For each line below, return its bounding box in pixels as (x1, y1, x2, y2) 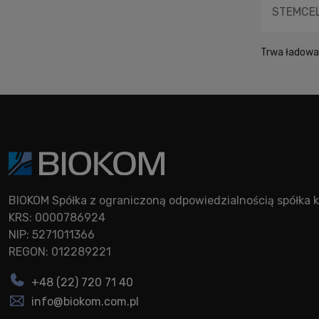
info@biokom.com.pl (31, 294, 139, 308)
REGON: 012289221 (9, 245, 111, 259)
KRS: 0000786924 (9, 211, 105, 225)
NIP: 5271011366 (9, 228, 95, 242)
